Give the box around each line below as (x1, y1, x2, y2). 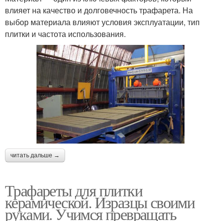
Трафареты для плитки (5, 179, 142, 201)
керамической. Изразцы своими (5, 191, 195, 213)
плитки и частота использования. (5, 28, 126, 39)
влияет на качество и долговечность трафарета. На (5, 4, 193, 16)
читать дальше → (10, 151, 60, 159)
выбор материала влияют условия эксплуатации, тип (5, 16, 200, 28)
